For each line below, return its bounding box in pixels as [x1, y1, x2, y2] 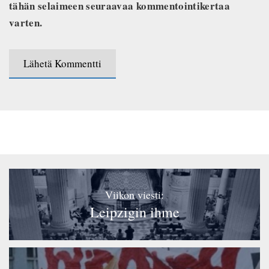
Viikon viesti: [105, 187, 164, 202]
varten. [9, 15, 43, 31]
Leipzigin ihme [89, 202, 180, 222]
